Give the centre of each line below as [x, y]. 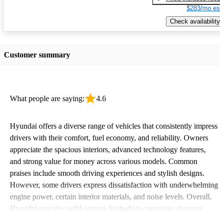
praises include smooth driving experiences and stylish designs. [107, 173]
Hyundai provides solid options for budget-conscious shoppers [106, 208]
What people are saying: [47, 98]
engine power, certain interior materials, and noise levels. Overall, [111, 196]
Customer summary [37, 55]
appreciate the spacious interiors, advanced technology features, [108, 149]
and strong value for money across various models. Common [104, 161]
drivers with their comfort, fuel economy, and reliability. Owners [109, 137]
